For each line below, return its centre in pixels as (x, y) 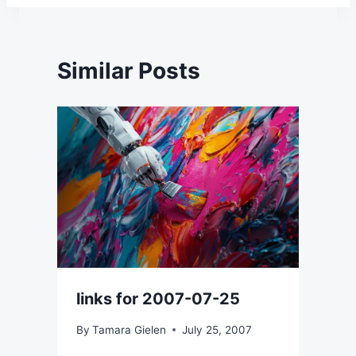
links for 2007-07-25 (158, 298)
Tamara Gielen (130, 329)
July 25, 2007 (217, 329)
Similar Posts (129, 71)
